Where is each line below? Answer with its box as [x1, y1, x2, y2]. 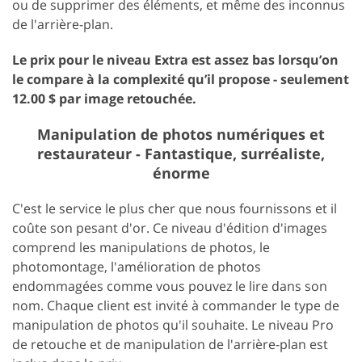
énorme [152, 162, 210, 183]
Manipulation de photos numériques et [37, 124, 325, 144]
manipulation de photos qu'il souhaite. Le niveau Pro [12, 315, 334, 334]
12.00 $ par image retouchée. [12, 89, 196, 107]
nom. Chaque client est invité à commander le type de [12, 296, 339, 314]
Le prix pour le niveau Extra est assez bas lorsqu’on [12, 50, 339, 69]
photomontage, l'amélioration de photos [12, 257, 261, 276]
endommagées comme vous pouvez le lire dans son [12, 276, 327, 295]
